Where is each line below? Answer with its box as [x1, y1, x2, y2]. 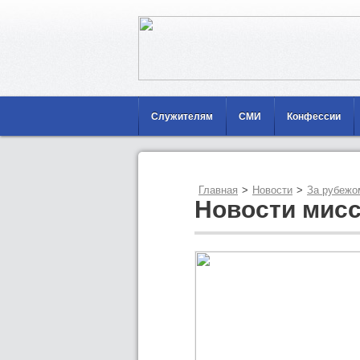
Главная [198, 184, 238, 196]
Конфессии [287, 111, 341, 122]
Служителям [151, 111, 213, 122]
